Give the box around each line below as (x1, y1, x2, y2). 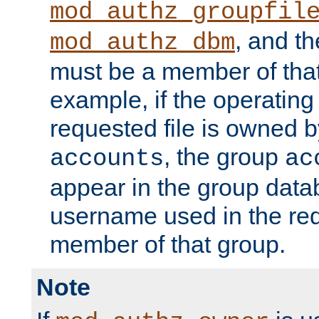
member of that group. (50, 231, 286, 258)
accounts (50, 145, 164, 173)
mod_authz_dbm (50, 29, 235, 57)
